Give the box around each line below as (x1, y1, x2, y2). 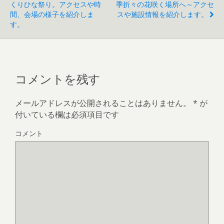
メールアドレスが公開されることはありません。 (15, 97, 191, 108)
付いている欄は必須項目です (15, 108, 119, 120)
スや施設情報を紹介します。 (117, 9, 208, 19)
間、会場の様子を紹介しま (10, 9, 94, 19)
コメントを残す (15, 68, 100, 87)
